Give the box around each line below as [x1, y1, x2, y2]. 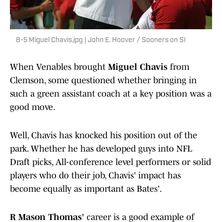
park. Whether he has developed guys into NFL [10, 144, 192, 154]
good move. [10, 102, 55, 112]
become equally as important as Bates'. [10, 184, 162, 194]
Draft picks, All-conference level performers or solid [10, 157, 211, 167]
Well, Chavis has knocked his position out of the [10, 130, 197, 141]
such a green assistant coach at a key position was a [10, 89, 212, 99]
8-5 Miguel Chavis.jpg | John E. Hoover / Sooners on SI [16, 37, 186, 45]
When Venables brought [10, 62, 108, 72]
